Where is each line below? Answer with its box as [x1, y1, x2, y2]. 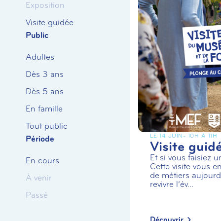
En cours [26, 155, 59, 166]
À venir [26, 173, 52, 184]
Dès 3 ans [26, 69, 64, 80]
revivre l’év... [149, 179, 193, 190]
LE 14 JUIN [149, 132, 183, 140]
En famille [26, 104, 63, 114]
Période [26, 134, 54, 145]
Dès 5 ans [26, 86, 64, 97]
